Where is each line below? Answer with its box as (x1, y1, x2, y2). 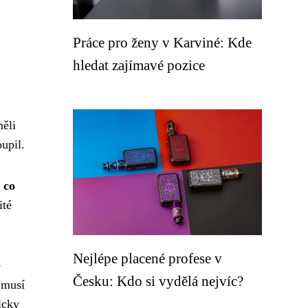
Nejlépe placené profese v (73, 250, 222, 266)
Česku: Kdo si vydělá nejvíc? (73, 273, 243, 289)
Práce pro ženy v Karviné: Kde (73, 34, 252, 50)
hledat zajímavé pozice (73, 57, 205, 73)
